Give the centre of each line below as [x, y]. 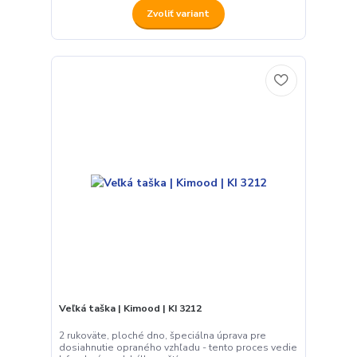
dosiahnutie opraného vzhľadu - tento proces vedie [178, 347]
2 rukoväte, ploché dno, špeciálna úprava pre [162, 335]
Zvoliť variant [178, 14]
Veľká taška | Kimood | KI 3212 [130, 309]
